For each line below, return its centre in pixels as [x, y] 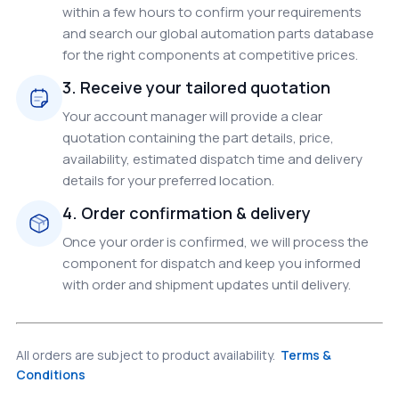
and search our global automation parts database [218, 33]
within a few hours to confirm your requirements [212, 12]
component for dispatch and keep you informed [212, 263]
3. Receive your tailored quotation [196, 87]
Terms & [306, 355]
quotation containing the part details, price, [198, 138]
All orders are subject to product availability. [146, 355]
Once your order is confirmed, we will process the [216, 242]
